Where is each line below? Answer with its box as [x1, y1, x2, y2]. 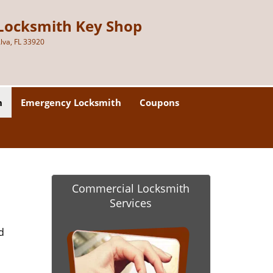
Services [110, 196, 152, 210]
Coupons [140, 96, 179, 108]
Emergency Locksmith [21, 96, 121, 108]
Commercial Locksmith [72, 181, 190, 196]
